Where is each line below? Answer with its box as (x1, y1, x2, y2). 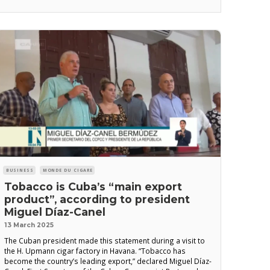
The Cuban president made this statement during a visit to (4, 235, 205, 245)
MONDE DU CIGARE (42, 167, 93, 173)
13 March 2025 (4, 221, 54, 229)
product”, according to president (4, 192, 190, 206)
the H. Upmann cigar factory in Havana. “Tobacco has (4, 245, 186, 256)
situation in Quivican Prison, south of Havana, (4, 5, 159, 15)
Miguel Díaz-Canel (4, 205, 105, 218)
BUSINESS (5, 167, 34, 173)
